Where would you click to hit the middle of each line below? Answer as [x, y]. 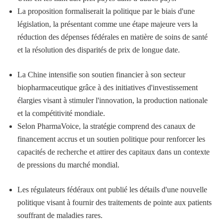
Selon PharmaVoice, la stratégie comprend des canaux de [106, 126]
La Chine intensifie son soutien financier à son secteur [101, 75]
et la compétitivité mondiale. [61, 113]
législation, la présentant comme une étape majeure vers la [108, 24]
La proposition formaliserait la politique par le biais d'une [106, 11]
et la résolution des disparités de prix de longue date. [99, 50]
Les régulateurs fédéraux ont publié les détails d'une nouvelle [112, 190]
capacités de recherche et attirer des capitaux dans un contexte [113, 152]
